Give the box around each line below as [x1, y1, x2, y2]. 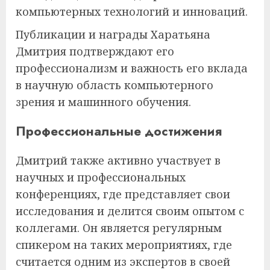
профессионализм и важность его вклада [16, 60, 248, 75]
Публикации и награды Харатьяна [16, 27, 210, 42]
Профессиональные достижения [16, 122, 222, 140]
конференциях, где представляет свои [16, 187, 230, 202]
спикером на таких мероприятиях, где [16, 237, 232, 253]
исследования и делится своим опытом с [16, 204, 244, 219]
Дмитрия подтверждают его [16, 43, 174, 58]
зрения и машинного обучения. [16, 94, 191, 109]
